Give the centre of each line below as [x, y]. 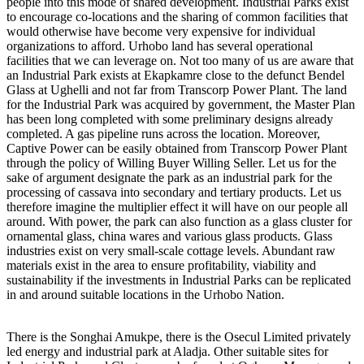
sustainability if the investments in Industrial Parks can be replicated [179, 279]
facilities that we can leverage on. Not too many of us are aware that [180, 60]
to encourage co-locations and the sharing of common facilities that [177, 16]
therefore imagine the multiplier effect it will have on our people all [177, 206]
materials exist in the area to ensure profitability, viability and [161, 265]
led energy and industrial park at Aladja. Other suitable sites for [167, 351]
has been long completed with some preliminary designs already [170, 119]
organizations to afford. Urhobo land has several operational [160, 45]
